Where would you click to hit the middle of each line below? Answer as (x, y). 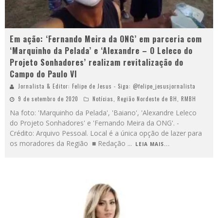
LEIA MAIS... (153, 144)
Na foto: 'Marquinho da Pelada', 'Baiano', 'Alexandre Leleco (103, 112)
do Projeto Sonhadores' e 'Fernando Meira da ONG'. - (94, 123)
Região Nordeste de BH (147, 99)
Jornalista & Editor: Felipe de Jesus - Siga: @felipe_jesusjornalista (107, 86)
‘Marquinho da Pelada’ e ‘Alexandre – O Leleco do (101, 50)
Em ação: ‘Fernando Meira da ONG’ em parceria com (106, 39)
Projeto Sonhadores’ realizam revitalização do (97, 62)
